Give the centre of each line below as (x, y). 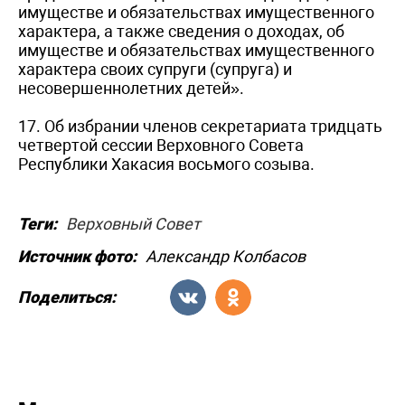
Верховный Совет (133, 223)
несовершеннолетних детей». (131, 88)
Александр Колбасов (226, 256)
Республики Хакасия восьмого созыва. (166, 164)
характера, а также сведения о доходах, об (181, 31)
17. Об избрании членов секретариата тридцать (200, 126)
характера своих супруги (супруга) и (155, 69)
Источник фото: (77, 256)
